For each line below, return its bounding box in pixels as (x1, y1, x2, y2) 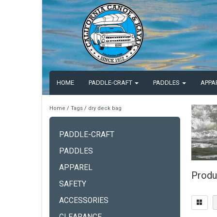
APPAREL (59, 163, 93, 172)
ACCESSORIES (59, 196, 108, 205)
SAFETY (59, 180, 86, 188)
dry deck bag (88, 105, 122, 111)
